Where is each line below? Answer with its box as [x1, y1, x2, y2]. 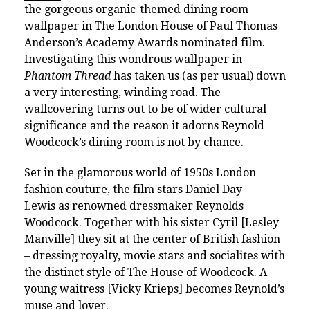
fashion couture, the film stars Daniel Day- [24, 182, 246, 196]
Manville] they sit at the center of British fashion [24, 232, 280, 246]
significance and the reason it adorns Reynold [24, 118, 264, 132]
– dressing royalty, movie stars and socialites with [24, 248, 285, 262]
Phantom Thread [24, 69, 111, 82]
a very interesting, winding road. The [24, 85, 221, 99]
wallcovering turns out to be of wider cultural [24, 102, 266, 116]
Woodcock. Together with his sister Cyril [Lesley [24, 215, 279, 229]
